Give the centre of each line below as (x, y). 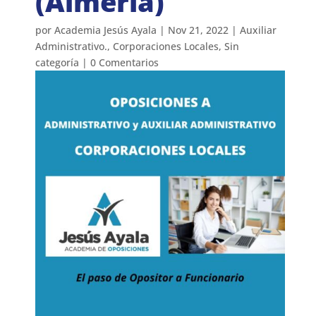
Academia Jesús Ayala (106, 30)
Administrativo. (72, 46)
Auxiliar (259, 30)
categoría (57, 62)
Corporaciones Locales (166, 46)
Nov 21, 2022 (199, 30)
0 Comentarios (125, 62)
